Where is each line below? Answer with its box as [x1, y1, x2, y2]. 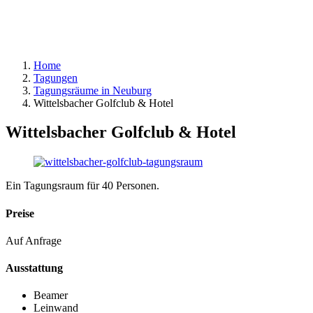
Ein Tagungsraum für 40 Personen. [6, 180, 159, 192]
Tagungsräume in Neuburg [34, 84, 152, 96]
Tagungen [34, 71, 78, 84]
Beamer [34, 289, 68, 302]
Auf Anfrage [6, 234, 61, 247]
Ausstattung [6, 262, 63, 275]
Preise [6, 207, 34, 219]
